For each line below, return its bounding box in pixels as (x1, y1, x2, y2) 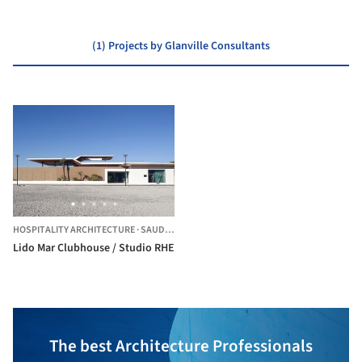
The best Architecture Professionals (49, 333, 313, 358)
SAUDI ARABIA (141, 222, 165, 237)
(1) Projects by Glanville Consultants (92, 38, 270, 55)
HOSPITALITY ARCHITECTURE (13, 222, 135, 237)
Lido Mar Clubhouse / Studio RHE (13, 239, 175, 256)
